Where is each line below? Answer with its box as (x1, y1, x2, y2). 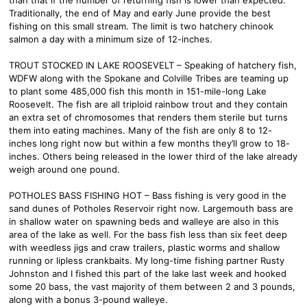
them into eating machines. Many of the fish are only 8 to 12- (9, 124, 272, 136)
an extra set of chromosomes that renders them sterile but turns (9, 111, 288, 123)
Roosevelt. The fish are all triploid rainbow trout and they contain (9, 98, 288, 110)
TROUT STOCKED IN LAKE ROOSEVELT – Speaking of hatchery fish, (9, 59, 297, 71)
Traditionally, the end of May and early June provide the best (9, 7, 271, 19)
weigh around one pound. (9, 163, 120, 175)
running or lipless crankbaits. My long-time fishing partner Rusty (9, 254, 284, 266)
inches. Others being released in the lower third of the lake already (9, 150, 297, 162)
